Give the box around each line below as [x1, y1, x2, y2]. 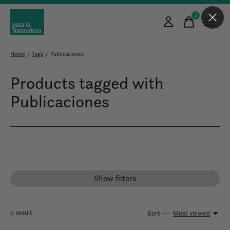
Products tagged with [10, 72, 164, 94]
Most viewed [172, 209, 210, 218]
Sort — [147, 209, 170, 218]
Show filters [94, 173, 136, 184]
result [14, 208, 32, 217]
